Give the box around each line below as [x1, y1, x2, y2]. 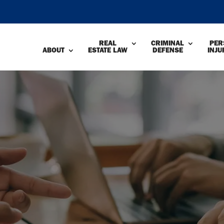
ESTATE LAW [88, 46, 127, 54]
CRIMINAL [151, 39, 184, 47]
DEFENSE [152, 46, 183, 54]
